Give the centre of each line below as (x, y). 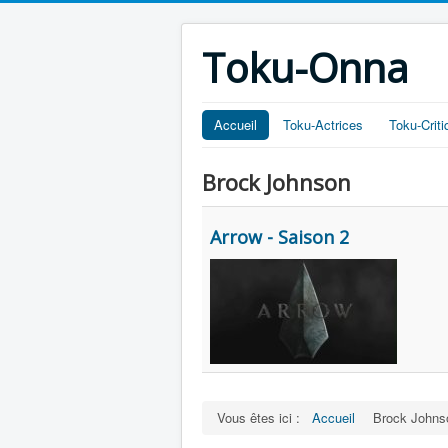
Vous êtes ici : (262, 417)
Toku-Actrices (323, 124)
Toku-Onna (305, 67)
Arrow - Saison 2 (279, 237)
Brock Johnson (276, 182)
